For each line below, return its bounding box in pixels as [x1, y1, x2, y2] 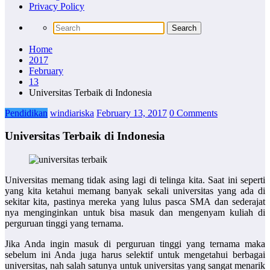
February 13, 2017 [96, 107, 167, 118]
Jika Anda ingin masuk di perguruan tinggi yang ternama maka [5, 239, 265, 250]
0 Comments [169, 107, 218, 118]
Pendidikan [5, 107, 48, 118]
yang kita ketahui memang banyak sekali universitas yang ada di [5, 186, 265, 196]
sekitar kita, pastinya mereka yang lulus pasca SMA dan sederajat [5, 196, 265, 207]
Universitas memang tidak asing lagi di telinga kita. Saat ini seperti [5, 175, 265, 186]
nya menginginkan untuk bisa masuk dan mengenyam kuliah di [5, 207, 265, 218]
